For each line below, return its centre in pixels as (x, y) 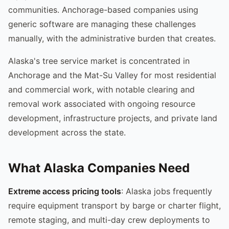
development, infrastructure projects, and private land (113, 118)
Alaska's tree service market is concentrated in (99, 61)
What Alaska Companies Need (99, 168)
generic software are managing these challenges (102, 24)
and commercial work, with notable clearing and (101, 89)
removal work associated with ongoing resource (102, 104)
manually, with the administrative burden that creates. (112, 38)
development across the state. (67, 132)
